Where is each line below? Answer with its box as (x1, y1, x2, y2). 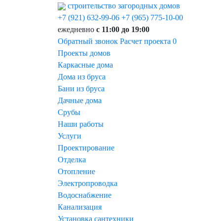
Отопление (58, 167, 95, 176)
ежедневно (58, 25, 96, 34)
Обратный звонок (58, 37, 118, 45)
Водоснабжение (58, 191, 111, 199)
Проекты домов (58, 49, 110, 57)
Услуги (58, 132, 81, 140)
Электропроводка (58, 179, 117, 187)
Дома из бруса (58, 73, 106, 81)
